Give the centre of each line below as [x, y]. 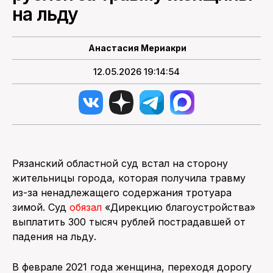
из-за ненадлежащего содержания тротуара [122, 192]
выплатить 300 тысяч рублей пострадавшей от [129, 222]
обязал [87, 207]
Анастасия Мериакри [137, 48]
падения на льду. [54, 236]
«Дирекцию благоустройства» [180, 207]
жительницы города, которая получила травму [129, 178]
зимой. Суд [41, 207]
